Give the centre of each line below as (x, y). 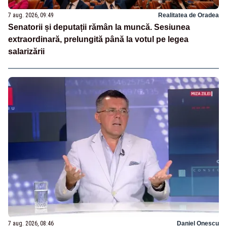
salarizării (26, 52)
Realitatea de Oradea (188, 15)
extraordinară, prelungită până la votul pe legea (98, 40)
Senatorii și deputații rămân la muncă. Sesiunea (99, 27)
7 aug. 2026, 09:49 (31, 15)
